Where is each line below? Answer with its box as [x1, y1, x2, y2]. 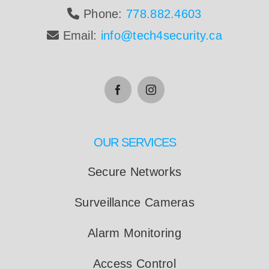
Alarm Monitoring [88, 226, 181, 240]
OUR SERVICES [93, 136, 176, 150]
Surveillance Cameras [74, 196, 195, 210]
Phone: [79, 7, 127, 21]
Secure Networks [87, 165, 182, 179]
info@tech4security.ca [100, 29, 223, 43]
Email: [59, 29, 101, 43]
